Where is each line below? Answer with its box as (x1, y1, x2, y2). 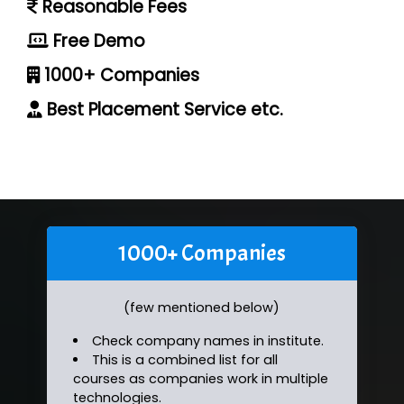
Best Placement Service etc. (42, 96, 283, 122)
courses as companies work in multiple (73, 369, 329, 388)
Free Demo (49, 28, 145, 53)
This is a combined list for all (91, 350, 278, 369)
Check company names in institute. (91, 331, 324, 350)
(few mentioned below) (124, 298, 280, 317)
